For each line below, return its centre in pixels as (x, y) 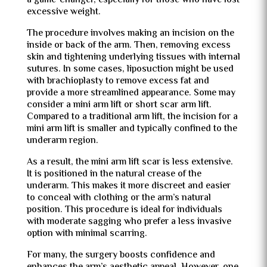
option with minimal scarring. (87, 234)
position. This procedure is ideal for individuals (124, 210)
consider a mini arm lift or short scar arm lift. (119, 105)
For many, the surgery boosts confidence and (121, 255)
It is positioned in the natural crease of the (114, 174)
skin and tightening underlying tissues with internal (133, 58)
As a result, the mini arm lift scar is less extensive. (130, 162)
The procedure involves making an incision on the (130, 34)
